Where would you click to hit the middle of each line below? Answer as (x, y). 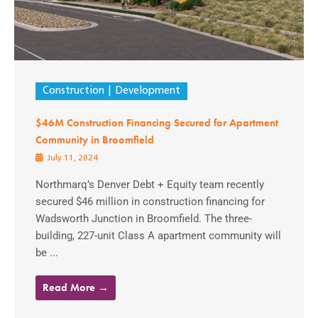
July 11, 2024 (71, 159)
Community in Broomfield (95, 140)
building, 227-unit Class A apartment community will (158, 236)
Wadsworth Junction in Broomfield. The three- (144, 219)
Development (147, 92)
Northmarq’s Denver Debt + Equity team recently (150, 185)
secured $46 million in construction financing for (150, 202)
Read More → (76, 288)
